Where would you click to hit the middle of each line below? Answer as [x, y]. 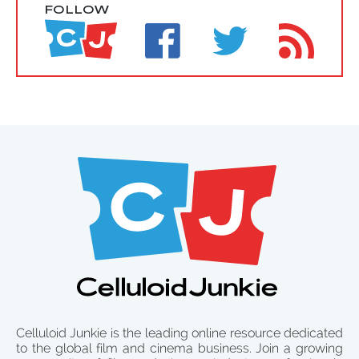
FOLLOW [77, 12]
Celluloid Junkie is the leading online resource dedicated [179, 333]
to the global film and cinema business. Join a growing [179, 349]
